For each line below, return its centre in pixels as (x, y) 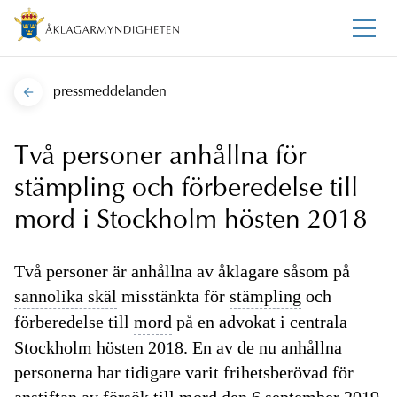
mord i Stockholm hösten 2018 (191, 222)
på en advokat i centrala (260, 322)
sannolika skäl (66, 296)
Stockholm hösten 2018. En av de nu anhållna (178, 348)
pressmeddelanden (110, 93)
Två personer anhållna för (160, 158)
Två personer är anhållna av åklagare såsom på (182, 272)
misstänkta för (173, 296)
